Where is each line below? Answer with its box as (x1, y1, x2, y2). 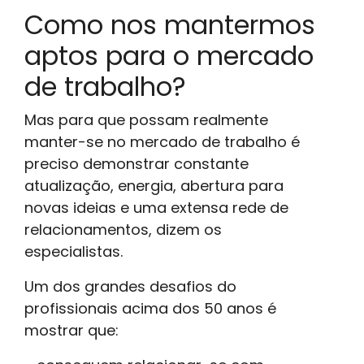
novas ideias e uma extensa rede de (24, 197, 288, 218)
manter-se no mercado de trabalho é (24, 131, 300, 152)
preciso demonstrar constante (24, 153, 249, 174)
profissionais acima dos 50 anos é (24, 297, 276, 318)
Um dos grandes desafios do (24, 275, 236, 297)
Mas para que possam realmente (24, 109, 268, 130)
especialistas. (24, 240, 123, 262)
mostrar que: (24, 319, 119, 340)
